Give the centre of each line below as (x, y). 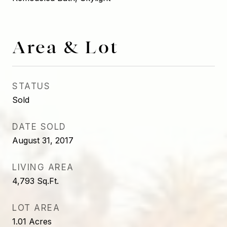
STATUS (31, 86)
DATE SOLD (39, 127)
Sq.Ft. (48, 181)
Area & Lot (65, 47)
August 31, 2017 (43, 140)
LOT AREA (36, 208)
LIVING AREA (43, 167)
